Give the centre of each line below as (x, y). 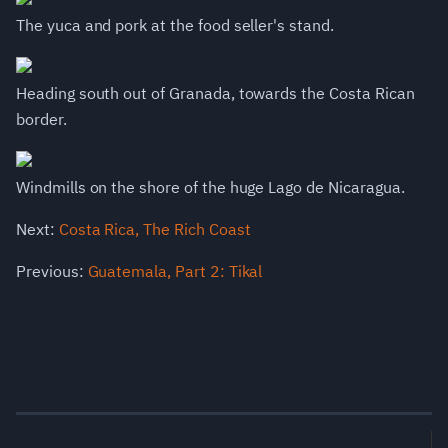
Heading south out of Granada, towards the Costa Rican (215, 93)
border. (41, 119)
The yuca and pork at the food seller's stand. (175, 25)
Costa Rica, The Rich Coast (154, 229)
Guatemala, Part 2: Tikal (175, 271)
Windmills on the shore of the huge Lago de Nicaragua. (210, 187)
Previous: (52, 271)
